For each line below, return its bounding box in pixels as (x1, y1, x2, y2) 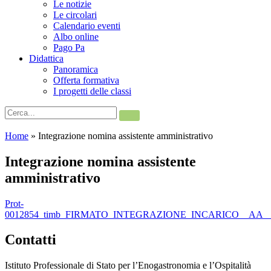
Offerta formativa (53, 74, 119, 85)
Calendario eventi (53, 20, 120, 31)
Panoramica (53, 64, 98, 74)
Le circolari (53, 9, 97, 20)
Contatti (5, 232, 56, 248)
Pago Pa (53, 42, 85, 53)
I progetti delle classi (53, 85, 131, 96)
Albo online (53, 31, 99, 42)
